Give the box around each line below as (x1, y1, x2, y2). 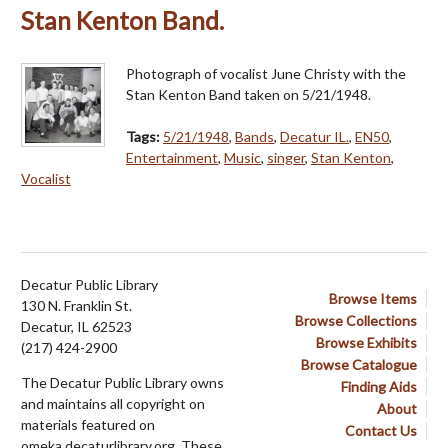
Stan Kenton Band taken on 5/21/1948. (126, 86, 371, 104)
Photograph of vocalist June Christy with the (126, 65, 406, 83)
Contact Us (345, 422, 417, 440)
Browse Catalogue (301, 356, 417, 374)
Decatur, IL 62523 (21, 318, 132, 336)
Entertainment (126, 149, 218, 167)
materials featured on (21, 416, 155, 434)
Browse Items (329, 290, 417, 308)
